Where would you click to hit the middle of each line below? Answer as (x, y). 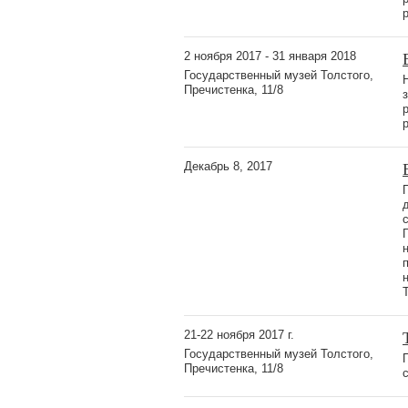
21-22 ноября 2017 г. (239, 334)
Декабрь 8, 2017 (228, 166)
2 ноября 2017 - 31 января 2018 (270, 56)
